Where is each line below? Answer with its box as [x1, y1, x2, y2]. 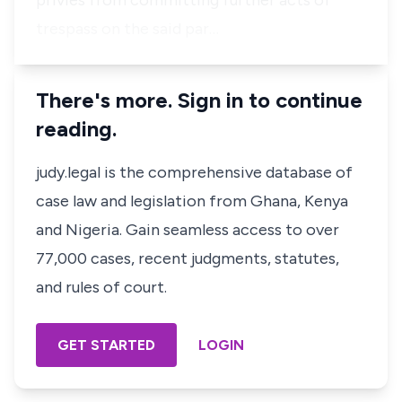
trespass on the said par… [36, 19, 219, 39]
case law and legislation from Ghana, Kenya [36, 191, 348, 211]
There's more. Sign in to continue [36, 87, 363, 113]
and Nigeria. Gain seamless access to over [36, 220, 339, 240]
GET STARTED [57, 336, 155, 354]
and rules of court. [36, 277, 167, 297]
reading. [36, 116, 117, 142]
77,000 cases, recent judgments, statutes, [36, 249, 339, 268]
